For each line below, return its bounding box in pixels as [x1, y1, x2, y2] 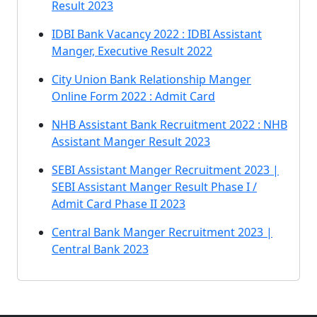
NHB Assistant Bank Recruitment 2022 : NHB [52, 117, 287, 132]
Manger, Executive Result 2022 [52, 43, 212, 59]
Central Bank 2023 [52, 241, 149, 257]
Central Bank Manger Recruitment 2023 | [52, 224, 272, 240]
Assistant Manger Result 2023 [52, 134, 210, 149]
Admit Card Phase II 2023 [52, 196, 185, 212]
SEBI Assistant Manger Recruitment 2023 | [52, 162, 279, 178]
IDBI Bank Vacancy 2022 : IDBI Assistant [52, 26, 262, 42]
